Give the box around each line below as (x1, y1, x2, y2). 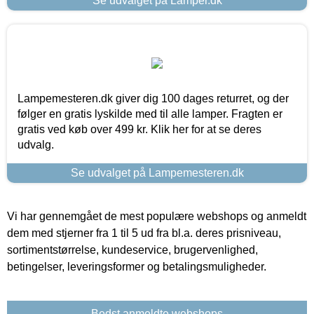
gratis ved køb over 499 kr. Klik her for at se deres (18, 123, 261, 135)
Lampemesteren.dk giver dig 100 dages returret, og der (18, 92, 289, 104)
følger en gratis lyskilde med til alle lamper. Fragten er (18, 107, 282, 120)
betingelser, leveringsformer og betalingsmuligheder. (7, 260, 266, 273)
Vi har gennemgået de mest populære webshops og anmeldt (7, 210, 306, 222)
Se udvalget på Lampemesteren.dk (70, 166, 244, 179)
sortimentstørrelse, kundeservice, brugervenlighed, (7, 243, 258, 256)
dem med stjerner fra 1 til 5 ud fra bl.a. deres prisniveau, (7, 226, 281, 239)
